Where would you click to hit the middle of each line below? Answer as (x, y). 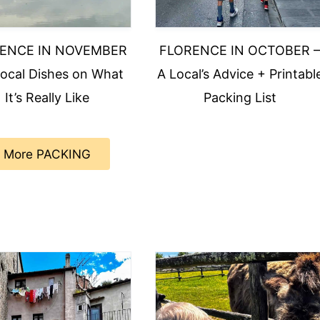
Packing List (240, 98)
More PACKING (47, 154)
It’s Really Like (47, 98)
